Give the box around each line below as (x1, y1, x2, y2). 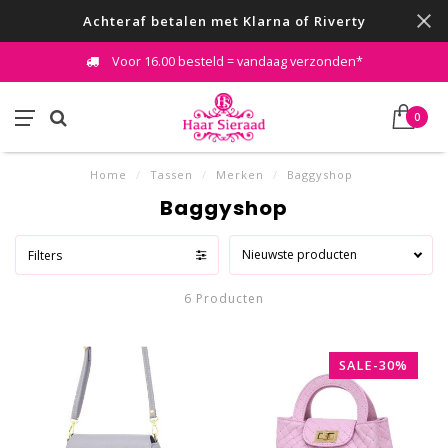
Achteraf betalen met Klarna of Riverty (82, 12, 366, 30)
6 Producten (184, 290, 264, 307)
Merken (216, 167, 264, 182)
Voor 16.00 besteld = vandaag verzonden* (108, 53, 363, 70)
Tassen (150, 167, 193, 182)
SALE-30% (339, 357, 408, 374)
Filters (28, 246, 62, 264)
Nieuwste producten (242, 246, 357, 263)
